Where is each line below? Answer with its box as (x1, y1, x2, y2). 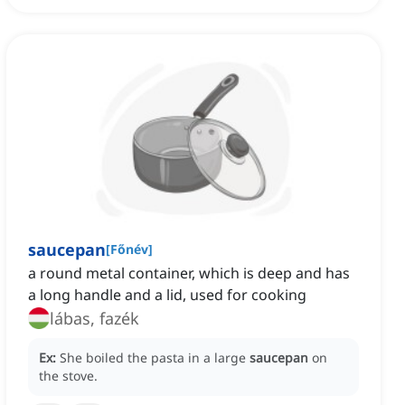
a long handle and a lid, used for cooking (28, 285, 306, 306)
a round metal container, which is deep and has (28, 263, 350, 284)
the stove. (39, 367, 98, 385)
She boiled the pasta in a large (60, 349, 250, 367)
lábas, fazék (50, 307, 139, 330)
